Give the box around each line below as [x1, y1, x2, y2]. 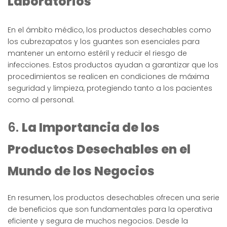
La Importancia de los [22, 119, 160, 136]
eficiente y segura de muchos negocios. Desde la [8, 215, 188, 226]
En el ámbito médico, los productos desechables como [8, 24, 211, 35]
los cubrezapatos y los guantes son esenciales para [8, 36, 200, 47]
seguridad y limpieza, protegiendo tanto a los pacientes [8, 83, 212, 93]
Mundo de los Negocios [8, 162, 155, 179]
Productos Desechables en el [8, 140, 191, 158]
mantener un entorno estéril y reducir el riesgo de [8, 48, 187, 58]
